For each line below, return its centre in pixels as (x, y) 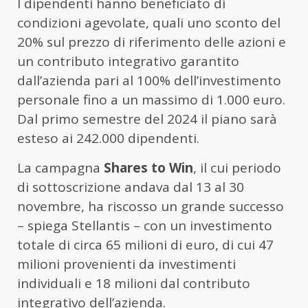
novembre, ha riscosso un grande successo (151, 206)
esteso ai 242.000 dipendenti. (108, 138)
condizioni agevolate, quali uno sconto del (149, 22)
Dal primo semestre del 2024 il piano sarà (147, 119)
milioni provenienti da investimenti (126, 264)
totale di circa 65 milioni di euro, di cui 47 (145, 244)
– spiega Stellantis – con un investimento (145, 225)
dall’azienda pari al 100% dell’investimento (149, 80)
